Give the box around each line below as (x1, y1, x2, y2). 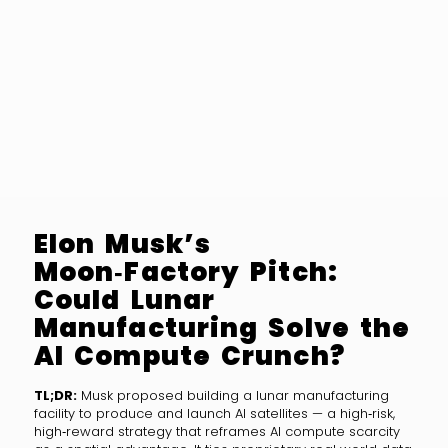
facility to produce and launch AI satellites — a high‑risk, (33, 404, 395, 424)
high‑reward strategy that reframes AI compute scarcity (33, 422, 400, 442)
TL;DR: (33, 386, 77, 406)
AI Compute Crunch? (33, 338, 345, 374)
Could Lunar (33, 282, 216, 318)
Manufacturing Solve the (33, 310, 411, 346)
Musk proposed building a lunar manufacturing (76, 386, 389, 406)
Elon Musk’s (33, 226, 212, 262)
